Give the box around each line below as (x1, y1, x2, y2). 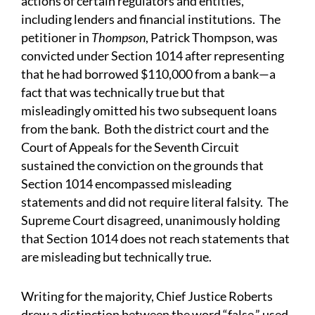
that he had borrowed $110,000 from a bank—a (21, 66, 276, 82)
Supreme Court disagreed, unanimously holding (21, 212, 280, 228)
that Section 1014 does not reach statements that (21, 231, 290, 246)
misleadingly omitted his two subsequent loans (21, 103, 277, 118)
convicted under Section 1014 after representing (21, 48, 284, 63)
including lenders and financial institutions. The (21, 11, 281, 27)
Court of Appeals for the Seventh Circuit (21, 139, 239, 155)
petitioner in (21, 30, 91, 45)
